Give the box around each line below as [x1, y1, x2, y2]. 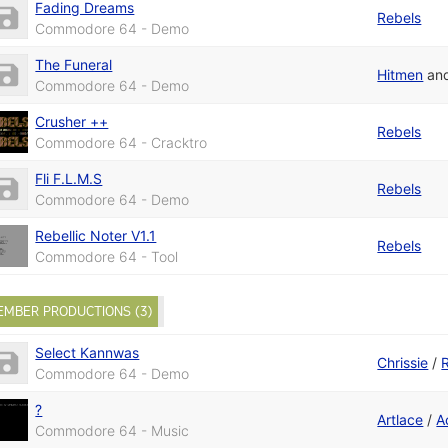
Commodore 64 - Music [35, 421, 190, 439]
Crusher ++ [35, 112, 109, 130]
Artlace [377, 410, 424, 428]
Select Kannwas [35, 343, 140, 361]
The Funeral [35, 55, 113, 73]
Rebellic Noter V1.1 [35, 226, 157, 244]
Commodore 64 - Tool [35, 247, 179, 265]
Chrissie [377, 353, 429, 371]
